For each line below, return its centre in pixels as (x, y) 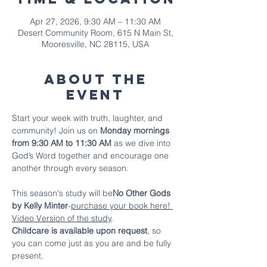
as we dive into (142, 143)
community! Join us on (56, 131)
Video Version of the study (62, 218)
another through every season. (70, 168)
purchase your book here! (121, 206)
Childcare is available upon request (80, 231)
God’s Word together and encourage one (91, 156)
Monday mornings (136, 131)
